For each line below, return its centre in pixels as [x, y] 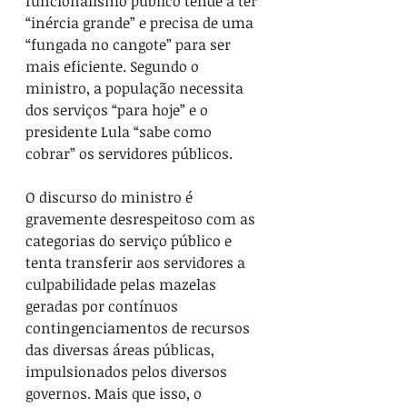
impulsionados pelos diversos [128, 372]
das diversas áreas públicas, [122, 350]
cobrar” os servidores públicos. [129, 154]
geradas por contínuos [104, 306]
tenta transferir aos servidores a [137, 263]
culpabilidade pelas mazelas [123, 284]
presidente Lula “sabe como [120, 132]
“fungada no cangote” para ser [130, 45]
